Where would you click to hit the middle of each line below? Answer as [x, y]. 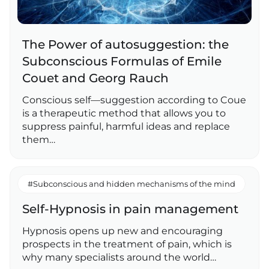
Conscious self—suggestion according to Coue [134, 100]
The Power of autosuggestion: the [125, 44]
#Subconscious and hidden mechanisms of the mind [131, 184]
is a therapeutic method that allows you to [124, 113]
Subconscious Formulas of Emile [122, 61]
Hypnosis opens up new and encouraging [122, 231]
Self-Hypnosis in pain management [130, 209]
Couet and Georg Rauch [95, 78]
